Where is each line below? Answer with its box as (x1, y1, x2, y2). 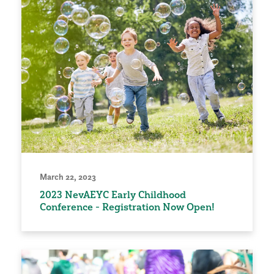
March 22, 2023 (40, 171, 96, 182)
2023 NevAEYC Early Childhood (40, 188, 186, 201)
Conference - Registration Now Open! (40, 200, 215, 213)
